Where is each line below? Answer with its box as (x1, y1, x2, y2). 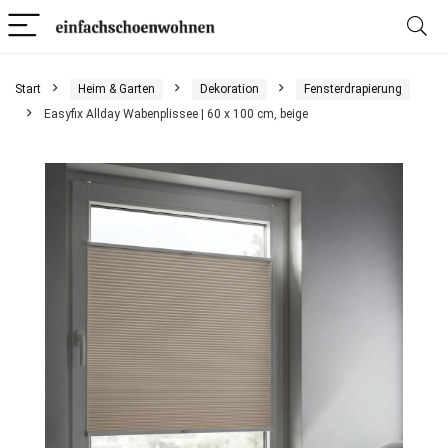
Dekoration (200, 82, 259, 96)
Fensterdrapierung (304, 82, 402, 96)
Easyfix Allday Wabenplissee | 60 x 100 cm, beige (44, 107, 308, 121)
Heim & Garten (78, 82, 155, 96)
